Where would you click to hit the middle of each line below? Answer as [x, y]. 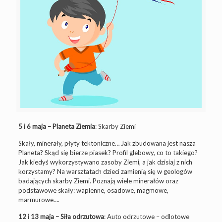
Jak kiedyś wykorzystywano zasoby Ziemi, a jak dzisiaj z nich [105, 162]
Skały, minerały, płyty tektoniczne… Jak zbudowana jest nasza [107, 143]
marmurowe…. [39, 200]
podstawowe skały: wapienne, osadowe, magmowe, [93, 190]
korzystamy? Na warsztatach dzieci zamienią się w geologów [105, 171]
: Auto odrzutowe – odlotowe [146, 217]
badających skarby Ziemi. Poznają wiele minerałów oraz [98, 181]
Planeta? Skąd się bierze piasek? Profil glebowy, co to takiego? [108, 153]
